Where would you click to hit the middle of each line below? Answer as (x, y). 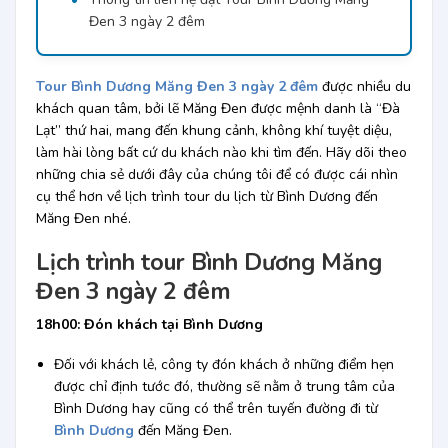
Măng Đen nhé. (83, 218)
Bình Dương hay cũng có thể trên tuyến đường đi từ (215, 409)
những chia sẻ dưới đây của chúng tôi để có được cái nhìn (216, 174)
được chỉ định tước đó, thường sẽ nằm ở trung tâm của (224, 387)
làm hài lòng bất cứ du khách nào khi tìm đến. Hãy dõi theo (221, 152)
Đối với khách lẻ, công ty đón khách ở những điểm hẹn (223, 365)
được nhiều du (364, 86)
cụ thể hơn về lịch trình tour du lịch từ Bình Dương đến (206, 196)
